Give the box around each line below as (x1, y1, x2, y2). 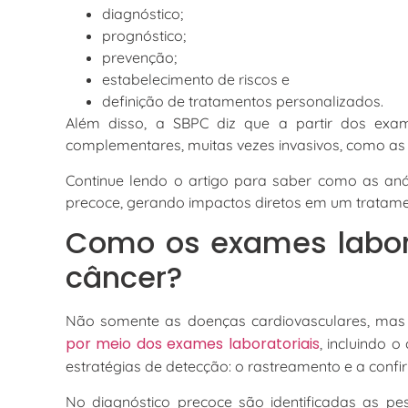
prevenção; (102, 48, 177, 67)
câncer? (66, 257, 182, 299)
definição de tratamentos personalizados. (102, 92, 383, 111)
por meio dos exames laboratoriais (66, 333, 320, 355)
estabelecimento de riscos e (102, 70, 290, 89)
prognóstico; (102, 26, 186, 46)
